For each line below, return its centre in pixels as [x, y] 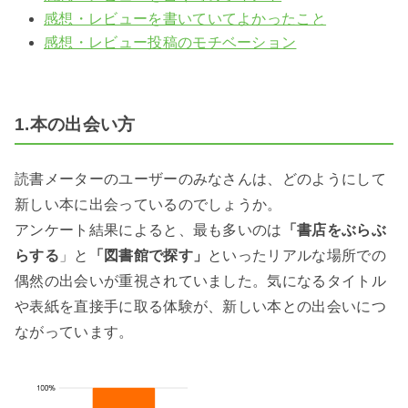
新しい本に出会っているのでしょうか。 [148, 204]
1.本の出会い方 [75, 125]
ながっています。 [74, 331]
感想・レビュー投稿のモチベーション [170, 43]
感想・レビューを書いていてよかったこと [185, 19]
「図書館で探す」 [148, 255]
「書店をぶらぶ [334, 229]
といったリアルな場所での [297, 255]
